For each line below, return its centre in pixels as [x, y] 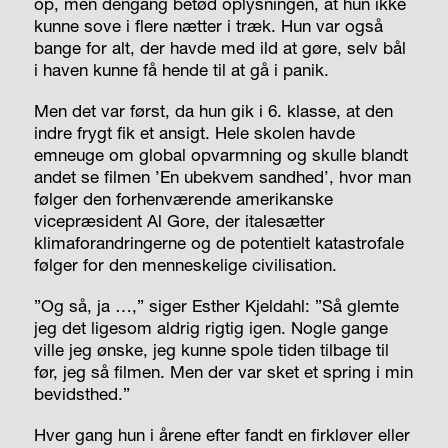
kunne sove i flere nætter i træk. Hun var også [208, 25]
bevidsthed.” [81, 393]
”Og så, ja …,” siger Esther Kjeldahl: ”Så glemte [216, 305]
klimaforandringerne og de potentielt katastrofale [218, 242]
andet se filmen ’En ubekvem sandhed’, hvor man [222, 176]
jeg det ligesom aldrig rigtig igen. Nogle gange [210, 327]
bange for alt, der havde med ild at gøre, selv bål [219, 47]
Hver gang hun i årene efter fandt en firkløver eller [221, 434]
